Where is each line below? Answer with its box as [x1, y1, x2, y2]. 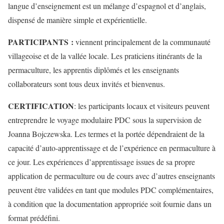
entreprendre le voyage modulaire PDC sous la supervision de [8, 114, 201, 125]
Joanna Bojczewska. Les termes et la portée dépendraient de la [8, 128, 204, 139]
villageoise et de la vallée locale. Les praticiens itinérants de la [8, 50, 202, 61]
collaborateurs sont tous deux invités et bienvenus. [8, 78, 165, 89]
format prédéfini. [8, 212, 60, 223]
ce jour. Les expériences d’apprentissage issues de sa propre [8, 156, 195, 167]
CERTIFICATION [8, 100, 74, 111]
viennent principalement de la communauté [73, 36, 210, 47]
